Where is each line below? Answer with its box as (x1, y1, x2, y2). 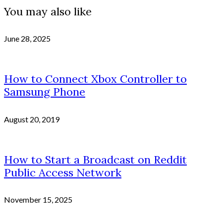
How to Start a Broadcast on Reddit (4, 152, 187, 166)
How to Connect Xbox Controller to (4, 72, 187, 86)
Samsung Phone (4, 85, 85, 99)
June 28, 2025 (4, 34, 51, 44)
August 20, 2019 (4, 114, 59, 124)
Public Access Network (4, 165, 121, 179)
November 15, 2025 (4, 195, 72, 205)
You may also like (4, 4, 92, 18)
